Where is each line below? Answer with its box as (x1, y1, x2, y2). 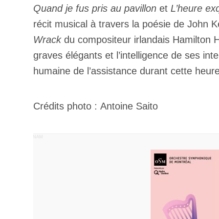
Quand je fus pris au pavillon (33, 3, 156, 14)
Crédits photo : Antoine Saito (33, 101, 158, 111)
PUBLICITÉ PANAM (2, 134, 43, 139)
